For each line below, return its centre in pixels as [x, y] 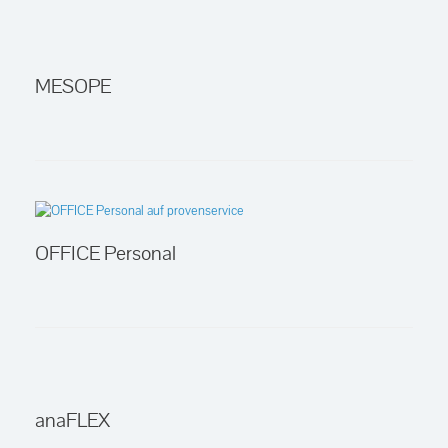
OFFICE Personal [105, 253]
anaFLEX [72, 420]
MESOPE [73, 86]
